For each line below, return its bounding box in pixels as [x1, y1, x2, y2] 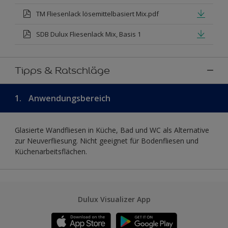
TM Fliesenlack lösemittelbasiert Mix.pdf [36, 9, 159, 18]
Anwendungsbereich [26, 92, 110, 104]
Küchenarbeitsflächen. [15, 146, 87, 156]
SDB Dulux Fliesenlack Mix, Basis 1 [36, 29, 141, 39]
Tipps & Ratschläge [15, 64, 110, 76]
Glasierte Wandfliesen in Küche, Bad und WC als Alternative [15, 125, 209, 135]
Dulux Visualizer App [77, 194, 151, 204]
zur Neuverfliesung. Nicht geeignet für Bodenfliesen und [15, 135, 198, 146]
